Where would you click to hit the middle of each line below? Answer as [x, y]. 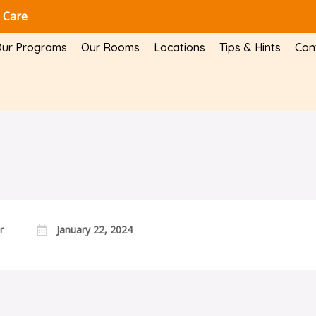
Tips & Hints [250, 47]
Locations [179, 47]
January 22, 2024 [95, 229]
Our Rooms [110, 47]
